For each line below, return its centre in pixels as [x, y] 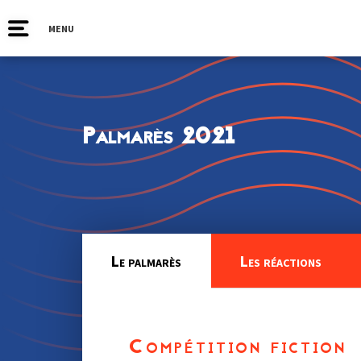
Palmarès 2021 [159, 138]
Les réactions [280, 261]
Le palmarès [146, 261]
